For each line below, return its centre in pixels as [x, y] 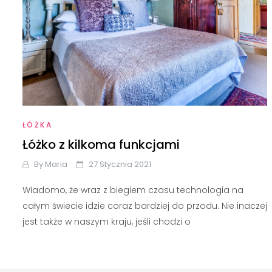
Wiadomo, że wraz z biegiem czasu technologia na [133, 190]
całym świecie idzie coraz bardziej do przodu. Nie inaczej [145, 206]
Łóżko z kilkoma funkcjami [101, 145]
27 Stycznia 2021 [120, 165]
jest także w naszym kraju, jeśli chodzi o [107, 222]
